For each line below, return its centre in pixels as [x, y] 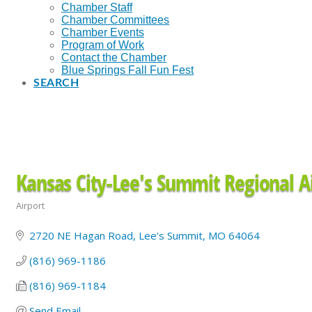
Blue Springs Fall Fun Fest [127, 70]
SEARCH [56, 83]
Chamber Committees [115, 20]
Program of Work [103, 45]
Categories [35, 215]
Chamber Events [103, 33]
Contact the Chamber [114, 58]
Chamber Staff [97, 8]
